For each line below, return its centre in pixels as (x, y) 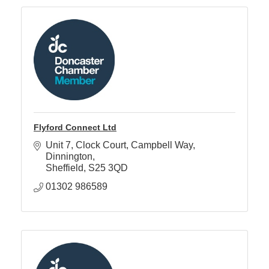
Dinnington (69, 157)
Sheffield (65, 168)
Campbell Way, (163, 145)
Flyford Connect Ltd (75, 128)
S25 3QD (108, 168)
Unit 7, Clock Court (86, 145)
